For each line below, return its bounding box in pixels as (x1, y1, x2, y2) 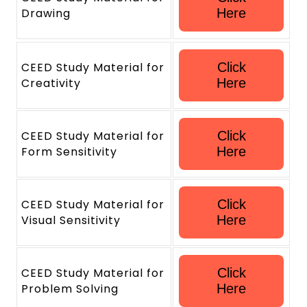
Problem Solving (21, 281, 119, 297)
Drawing (21, 5, 71, 21)
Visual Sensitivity (21, 212, 121, 228)
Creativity (21, 75, 81, 91)
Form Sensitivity (21, 144, 117, 160)
